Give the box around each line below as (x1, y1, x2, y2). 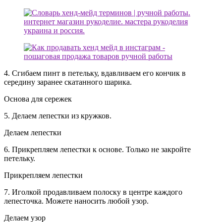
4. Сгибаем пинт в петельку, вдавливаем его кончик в (4, 68, 186, 77)
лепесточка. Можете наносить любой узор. (4, 196, 149, 205)
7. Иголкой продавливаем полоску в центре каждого (4, 187, 182, 196)
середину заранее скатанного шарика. (4, 77, 132, 86)
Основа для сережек (4, 94, 72, 103)
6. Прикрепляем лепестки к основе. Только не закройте (4, 145, 191, 154)
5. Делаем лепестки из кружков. (4, 111, 111, 120)
